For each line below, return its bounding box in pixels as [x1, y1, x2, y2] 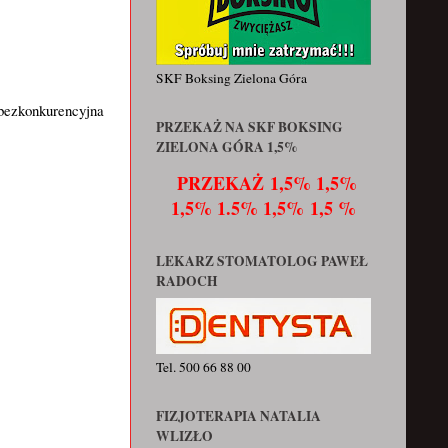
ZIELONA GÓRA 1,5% [156, 137, 298, 158]
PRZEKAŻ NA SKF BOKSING [156, 117, 343, 138]
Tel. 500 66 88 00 [156, 357, 251, 376]
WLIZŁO [156, 425, 213, 446]
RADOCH [156, 270, 218, 291]
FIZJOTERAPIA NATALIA [156, 405, 321, 426]
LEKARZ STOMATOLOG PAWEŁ [156, 250, 368, 271]
